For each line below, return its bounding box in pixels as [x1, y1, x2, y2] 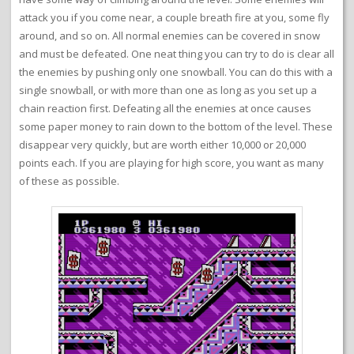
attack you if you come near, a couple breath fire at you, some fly [19, 9, 330, 24]
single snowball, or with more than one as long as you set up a [19, 82, 317, 97]
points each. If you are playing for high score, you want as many [19, 155, 324, 170]
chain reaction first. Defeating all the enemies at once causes [19, 100, 311, 115]
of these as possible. [19, 173, 119, 188]
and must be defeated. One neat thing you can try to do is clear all [19, 46, 334, 61]
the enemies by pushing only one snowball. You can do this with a [19, 64, 333, 79]
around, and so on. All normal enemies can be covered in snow [19, 28, 320, 43]
